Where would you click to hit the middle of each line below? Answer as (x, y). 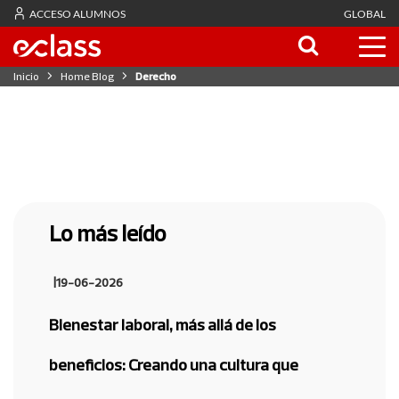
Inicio (26, 76)
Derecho (156, 76)
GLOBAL (365, 14)
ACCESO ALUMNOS (77, 14)
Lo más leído (108, 233)
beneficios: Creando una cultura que (174, 365)
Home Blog (87, 76)
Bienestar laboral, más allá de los (163, 325)
